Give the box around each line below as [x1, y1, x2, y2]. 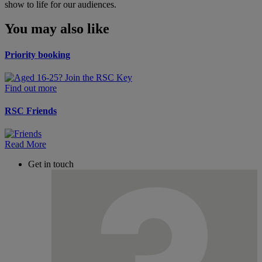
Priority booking [5, 49, 70, 60]
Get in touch [28, 159, 74, 170]
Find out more [5, 82, 57, 93]
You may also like [5, 21, 109, 37]
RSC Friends [5, 106, 57, 116]
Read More [5, 139, 46, 150]
